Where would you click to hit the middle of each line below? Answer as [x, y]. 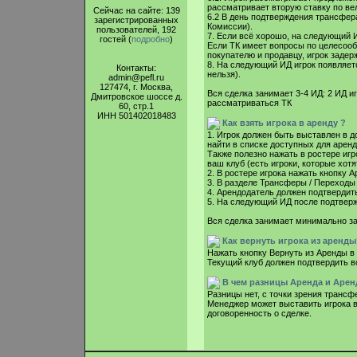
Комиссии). [229, 26]
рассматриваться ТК [249, 103]
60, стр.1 [136, 106]
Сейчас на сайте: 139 [136, 10]
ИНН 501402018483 [136, 116]
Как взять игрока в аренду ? [284, 122]
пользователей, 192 [136, 29]
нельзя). [224, 74]
